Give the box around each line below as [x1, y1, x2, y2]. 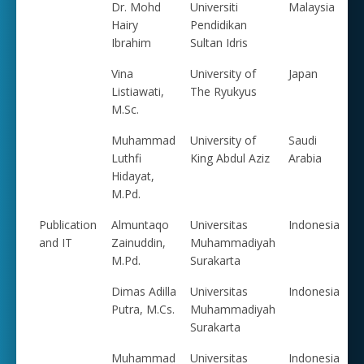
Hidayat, [111, 167, 154, 184]
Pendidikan [190, 16, 247, 32]
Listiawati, [111, 83, 164, 99]
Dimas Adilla [111, 283, 176, 299]
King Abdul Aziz [190, 149, 270, 166]
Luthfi [111, 149, 141, 166]
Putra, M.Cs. [111, 301, 175, 317]
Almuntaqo [111, 216, 169, 232]
